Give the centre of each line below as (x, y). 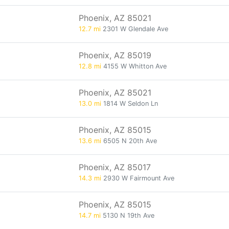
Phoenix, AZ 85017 (115, 167)
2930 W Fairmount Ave (138, 178)
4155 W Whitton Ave (134, 66)
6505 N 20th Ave (129, 141)
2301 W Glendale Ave (134, 29)
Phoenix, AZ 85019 (115, 55)
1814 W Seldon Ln (130, 104)
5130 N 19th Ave (128, 215)
